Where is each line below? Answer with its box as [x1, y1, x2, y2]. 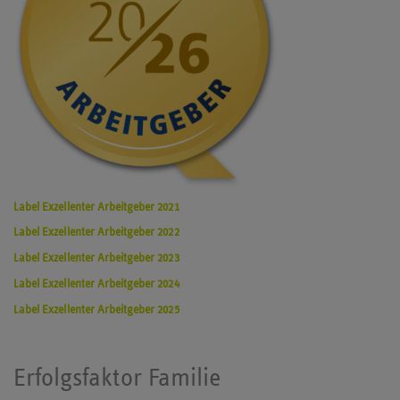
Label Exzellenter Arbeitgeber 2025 [13, 302, 179, 316]
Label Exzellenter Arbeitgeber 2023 [13, 251, 179, 265]
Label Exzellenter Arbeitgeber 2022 [13, 225, 179, 239]
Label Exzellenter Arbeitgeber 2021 [13, 199, 179, 213]
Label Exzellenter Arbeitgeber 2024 [13, 277, 179, 291]
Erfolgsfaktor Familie [13, 363, 221, 392]
